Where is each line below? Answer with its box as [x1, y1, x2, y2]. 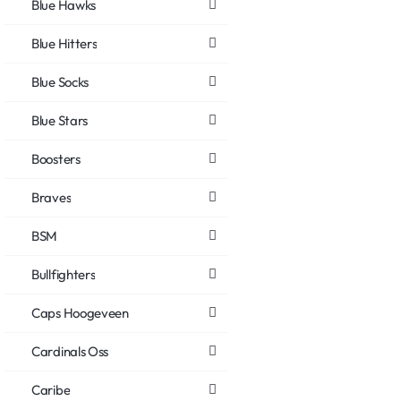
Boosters [31, 149, 81, 167]
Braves [31, 188, 72, 206]
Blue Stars [31, 111, 88, 129]
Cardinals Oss [31, 342, 109, 360]
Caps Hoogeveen [31, 303, 129, 321]
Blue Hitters [31, 34, 98, 52]
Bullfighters [31, 265, 96, 283]
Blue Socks [31, 73, 89, 90]
